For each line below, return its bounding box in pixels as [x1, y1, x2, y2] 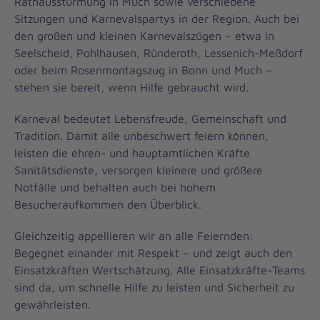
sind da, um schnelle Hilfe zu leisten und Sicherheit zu [14, 281, 294, 294]
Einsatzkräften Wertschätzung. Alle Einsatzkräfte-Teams [14, 264, 305, 276]
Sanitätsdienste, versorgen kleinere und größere [14, 164, 263, 176]
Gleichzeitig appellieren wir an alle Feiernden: [14, 229, 254, 242]
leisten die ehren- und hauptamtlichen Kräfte [14, 146, 250, 159]
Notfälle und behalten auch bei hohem [14, 181, 216, 194]
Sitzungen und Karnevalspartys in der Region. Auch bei [14, 12, 299, 25]
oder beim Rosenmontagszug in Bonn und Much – [14, 64, 272, 76]
